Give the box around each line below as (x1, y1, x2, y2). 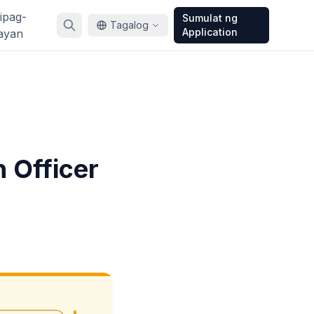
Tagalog (109, 19, 149, 31)
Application (182, 26, 238, 38)
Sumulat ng (182, 12, 238, 24)
